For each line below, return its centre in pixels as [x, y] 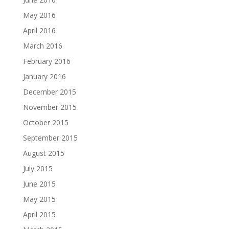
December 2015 [49, 91]
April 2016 [39, 30]
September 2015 [50, 138]
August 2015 [43, 153]
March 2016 [42, 45]
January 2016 [44, 76]
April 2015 [39, 214]
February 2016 [47, 61]
